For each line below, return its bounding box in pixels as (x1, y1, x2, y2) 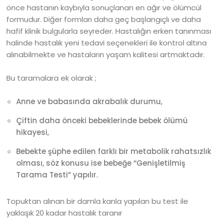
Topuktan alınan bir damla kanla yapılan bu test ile (6, 196, 189, 206)
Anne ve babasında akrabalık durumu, (16, 96, 163, 107)
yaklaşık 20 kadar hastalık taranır (6, 208, 125, 218)
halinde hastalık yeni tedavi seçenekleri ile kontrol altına (6, 38, 207, 48)
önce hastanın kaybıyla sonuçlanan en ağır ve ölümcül (6, 2, 202, 13)
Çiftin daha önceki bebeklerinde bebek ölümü (16, 115, 188, 126)
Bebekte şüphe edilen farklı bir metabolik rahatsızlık (16, 146, 212, 156)
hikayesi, (16, 127, 49, 137)
